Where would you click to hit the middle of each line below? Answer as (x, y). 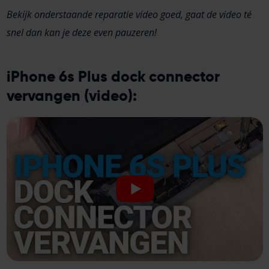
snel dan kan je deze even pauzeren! (81, 33)
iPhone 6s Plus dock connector (113, 77)
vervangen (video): (71, 96)
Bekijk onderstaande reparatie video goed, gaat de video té (129, 15)
